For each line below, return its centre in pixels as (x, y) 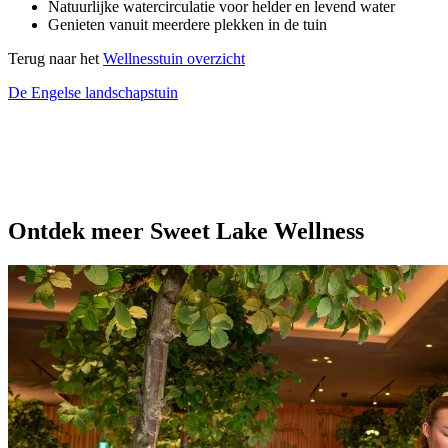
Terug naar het (55, 58)
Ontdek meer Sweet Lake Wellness (186, 231)
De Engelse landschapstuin (93, 92)
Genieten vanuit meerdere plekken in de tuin (187, 24)
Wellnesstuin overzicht (174, 58)
